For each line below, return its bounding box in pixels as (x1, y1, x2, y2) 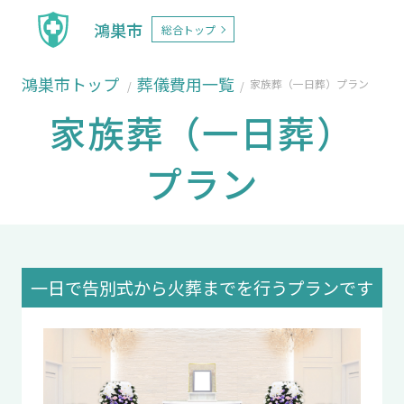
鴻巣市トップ (21, 72, 119, 96)
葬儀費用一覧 (136, 72, 234, 96)
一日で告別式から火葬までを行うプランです (31, 274, 373, 300)
